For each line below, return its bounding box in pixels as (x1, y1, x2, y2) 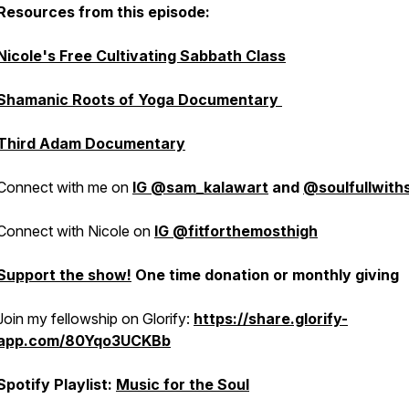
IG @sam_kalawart (132, 178, 268, 196)
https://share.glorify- (194, 309, 348, 328)
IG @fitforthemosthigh (154, 222, 318, 240)
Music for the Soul (116, 375, 249, 393)
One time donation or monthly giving (131, 266, 399, 284)
